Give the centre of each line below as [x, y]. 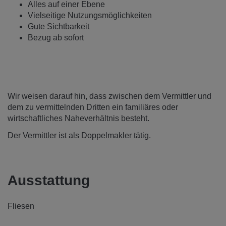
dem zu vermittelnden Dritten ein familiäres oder [93, 107]
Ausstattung [49, 180]
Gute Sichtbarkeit [59, 26]
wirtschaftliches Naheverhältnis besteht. [78, 118]
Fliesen [21, 206]
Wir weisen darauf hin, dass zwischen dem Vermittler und [109, 96]
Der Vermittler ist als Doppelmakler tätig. [79, 136]
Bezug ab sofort [56, 37]
